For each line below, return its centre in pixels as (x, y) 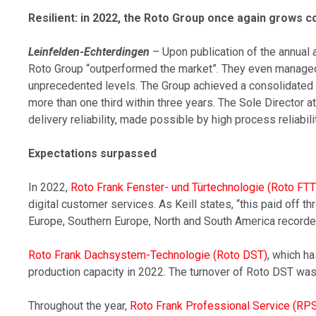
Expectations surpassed (93, 153)
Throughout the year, (79, 306)
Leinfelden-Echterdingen (89, 52)
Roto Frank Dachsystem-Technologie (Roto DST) (148, 255)
